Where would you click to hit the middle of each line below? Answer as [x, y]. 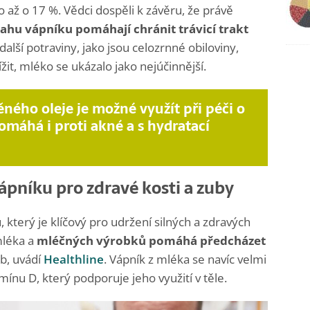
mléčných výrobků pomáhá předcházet [150, 240]
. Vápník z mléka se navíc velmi [185, 259]
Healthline [74, 259]
